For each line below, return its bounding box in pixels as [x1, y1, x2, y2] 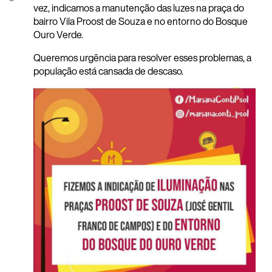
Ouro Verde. [33, 27, 83, 42]
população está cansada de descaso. [33, 64, 183, 79]
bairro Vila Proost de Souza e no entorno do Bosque [33, 14, 248, 29]
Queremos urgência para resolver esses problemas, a [33, 50, 251, 66]
